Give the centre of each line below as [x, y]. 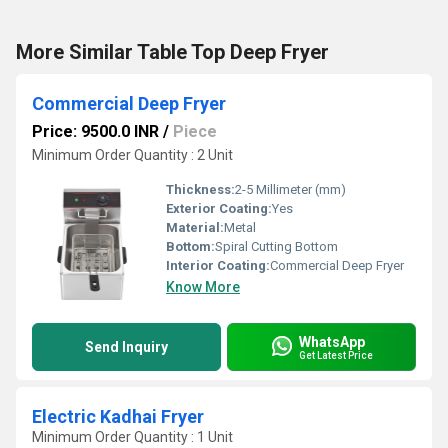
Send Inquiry [126, 347]
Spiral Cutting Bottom [276, 246]
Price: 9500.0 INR [95, 131]
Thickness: [200, 189]
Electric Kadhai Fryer [118, 416]
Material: [195, 227]
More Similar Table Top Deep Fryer [172, 52]
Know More [203, 287]
